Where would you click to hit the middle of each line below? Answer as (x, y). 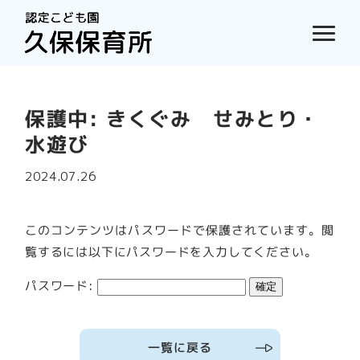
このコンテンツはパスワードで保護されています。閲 (180, 230)
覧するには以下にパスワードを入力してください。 (171, 252)
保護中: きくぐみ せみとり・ (173, 119)
